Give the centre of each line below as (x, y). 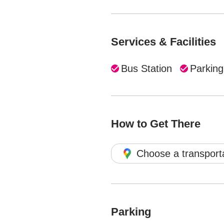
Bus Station (146, 68)
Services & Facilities (163, 42)
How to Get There (156, 124)
